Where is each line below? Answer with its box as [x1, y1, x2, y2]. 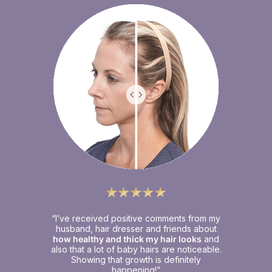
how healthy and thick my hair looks [53, 233, 202, 244]
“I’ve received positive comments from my [52, 212, 220, 223]
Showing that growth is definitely [71, 254, 201, 265]
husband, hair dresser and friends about [55, 223, 217, 234]
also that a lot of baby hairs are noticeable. [50, 243, 222, 254]
